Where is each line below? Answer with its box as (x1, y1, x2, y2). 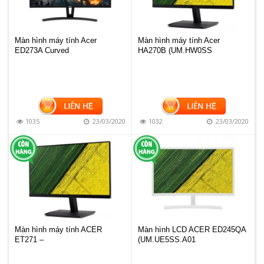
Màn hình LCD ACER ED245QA (138, 225, 246, 234)
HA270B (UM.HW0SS (138, 45, 212, 55)
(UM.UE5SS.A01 (138, 235, 196, 244)
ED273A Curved (15, 45, 69, 55)
